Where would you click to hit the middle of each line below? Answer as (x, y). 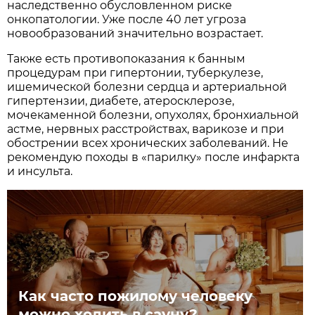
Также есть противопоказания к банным (127, 59)
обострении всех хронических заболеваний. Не (148, 143)
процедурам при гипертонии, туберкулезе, (135, 73)
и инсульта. (43, 172)
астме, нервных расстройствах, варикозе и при (146, 129)
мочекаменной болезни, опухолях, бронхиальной (153, 115)
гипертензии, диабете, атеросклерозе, (121, 101)
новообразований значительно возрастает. (137, 34)
